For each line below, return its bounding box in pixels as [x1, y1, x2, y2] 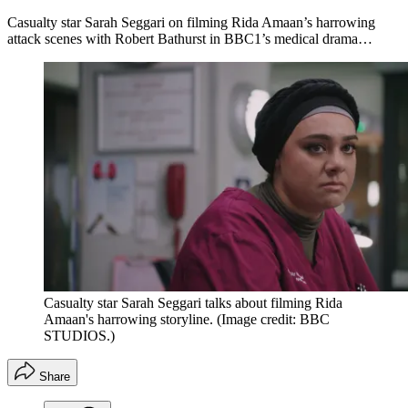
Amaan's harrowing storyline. [44, 311, 213, 328]
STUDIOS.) [44, 328, 115, 344]
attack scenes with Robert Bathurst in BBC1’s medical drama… [7, 31, 372, 47]
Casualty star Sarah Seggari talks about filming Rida [44, 295, 342, 311]
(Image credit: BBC [217, 311, 330, 328]
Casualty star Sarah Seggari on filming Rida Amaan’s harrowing [7, 15, 375, 31]
